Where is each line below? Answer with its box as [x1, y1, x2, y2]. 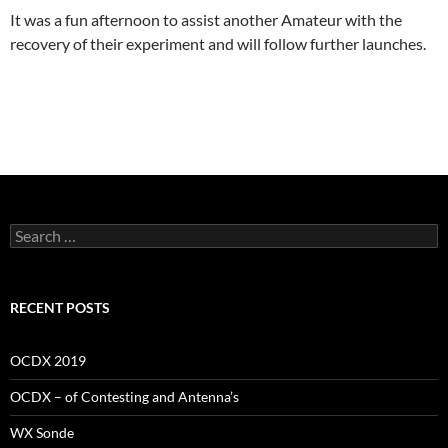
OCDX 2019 [10, 351, 86, 369]
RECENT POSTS [10, 298, 110, 316]
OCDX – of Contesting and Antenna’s [10, 387, 239, 405]
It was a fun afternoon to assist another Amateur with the [10, 9, 402, 29]
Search [9, 222, 51, 240]
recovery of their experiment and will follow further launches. [10, 33, 426, 53]
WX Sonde [10, 423, 74, 441]
